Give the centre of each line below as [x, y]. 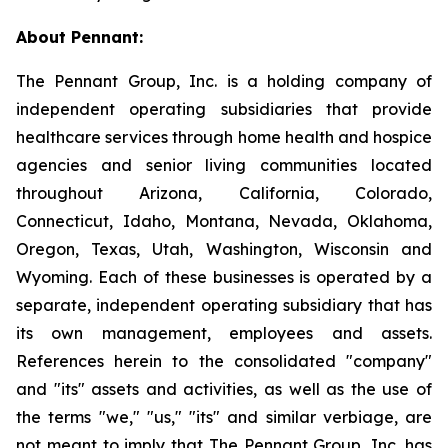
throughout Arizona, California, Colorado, [224, 193]
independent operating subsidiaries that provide [224, 109]
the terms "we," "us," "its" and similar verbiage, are [224, 417]
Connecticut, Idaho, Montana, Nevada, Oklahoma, [224, 221]
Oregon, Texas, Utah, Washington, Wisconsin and [224, 249]
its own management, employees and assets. [224, 333]
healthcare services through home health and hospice [224, 137]
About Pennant [77, 37]
